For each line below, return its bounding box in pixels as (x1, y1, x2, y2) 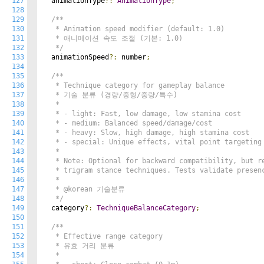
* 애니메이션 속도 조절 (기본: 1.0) (43, 34, 183, 42)
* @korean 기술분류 (43, 185, 125, 193)
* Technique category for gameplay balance (43, 81, 225, 90)
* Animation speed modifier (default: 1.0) (43, 25, 225, 33)
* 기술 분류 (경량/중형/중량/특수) (43, 91, 177, 99)
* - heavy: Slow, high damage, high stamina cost (43, 128, 249, 137)
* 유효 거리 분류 (43, 242, 114, 250)
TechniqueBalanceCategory (97, 204, 196, 212)
